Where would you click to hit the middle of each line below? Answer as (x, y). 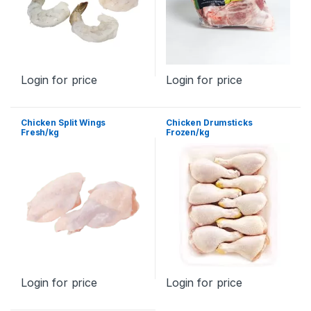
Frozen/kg (187, 132)
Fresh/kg (40, 132)
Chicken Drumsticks (209, 122)
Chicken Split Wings (63, 122)
